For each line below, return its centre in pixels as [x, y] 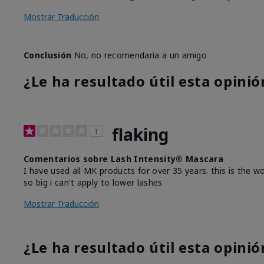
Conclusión [48, 55]
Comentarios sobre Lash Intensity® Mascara [124, 159]
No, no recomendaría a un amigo [139, 55]
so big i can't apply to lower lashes [93, 182]
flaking [140, 134]
